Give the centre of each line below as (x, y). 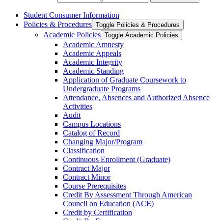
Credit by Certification (97, 212)
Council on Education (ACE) (108, 203)
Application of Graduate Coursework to (124, 80)
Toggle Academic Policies (141, 35)
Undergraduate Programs (102, 88)
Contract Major (86, 168)
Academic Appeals (92, 53)
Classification (84, 150)
